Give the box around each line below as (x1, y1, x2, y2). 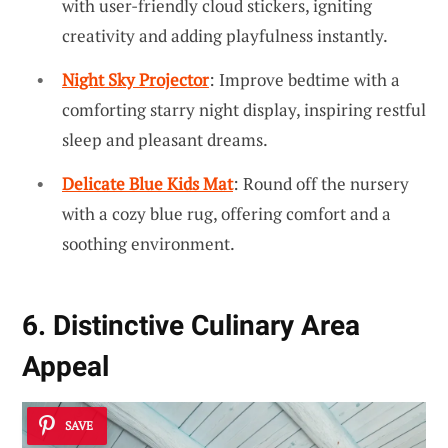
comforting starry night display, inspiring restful (62, 98, 426, 122)
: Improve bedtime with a (209, 68, 400, 92)
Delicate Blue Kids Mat (62, 171, 233, 195)
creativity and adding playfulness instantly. (62, 24, 388, 48)
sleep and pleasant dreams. (62, 128, 268, 152)
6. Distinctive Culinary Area (22, 308, 360, 342)
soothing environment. (62, 231, 235, 255)
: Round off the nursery (233, 171, 409, 195)
